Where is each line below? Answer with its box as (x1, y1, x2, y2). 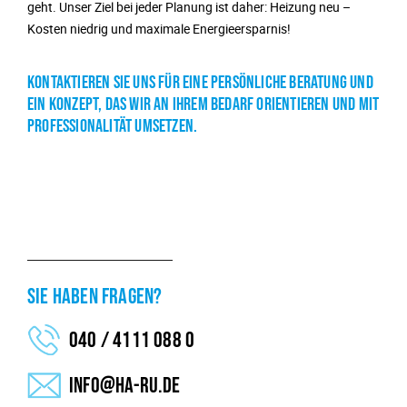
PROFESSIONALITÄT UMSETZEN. (27, 115, 198, 138)
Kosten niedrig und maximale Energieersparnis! (27, 20, 291, 38)
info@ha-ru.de (69, 372, 181, 400)
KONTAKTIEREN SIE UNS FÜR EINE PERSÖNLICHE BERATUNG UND (27, 72, 373, 94)
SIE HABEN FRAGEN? (27, 283, 163, 311)
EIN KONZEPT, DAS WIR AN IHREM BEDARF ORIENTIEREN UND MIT (27, 94, 380, 116)
